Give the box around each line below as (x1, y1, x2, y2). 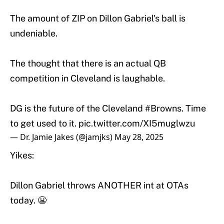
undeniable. (10, 28, 57, 39)
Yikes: (10, 150, 34, 161)
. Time (181, 103, 206, 114)
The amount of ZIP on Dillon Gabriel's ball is (10, 13, 185, 24)
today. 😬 (10, 195, 46, 206)
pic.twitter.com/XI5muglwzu (78, 118, 195, 129)
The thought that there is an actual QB (10, 58, 166, 69)
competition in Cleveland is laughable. (10, 73, 165, 84)
